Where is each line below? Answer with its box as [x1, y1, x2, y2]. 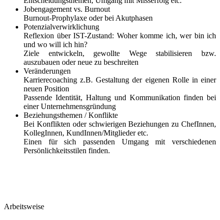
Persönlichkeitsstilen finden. [24, 146, 110, 155]
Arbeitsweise [4, 202, 44, 211]
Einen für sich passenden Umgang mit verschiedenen [24, 137, 216, 146]
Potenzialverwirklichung [24, 23, 99, 31]
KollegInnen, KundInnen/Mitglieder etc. [24, 129, 148, 137]
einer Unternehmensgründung [24, 102, 116, 110]
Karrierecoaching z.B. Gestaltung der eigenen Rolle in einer [24, 76, 216, 84]
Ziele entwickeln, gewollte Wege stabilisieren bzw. [24, 49, 216, 57]
